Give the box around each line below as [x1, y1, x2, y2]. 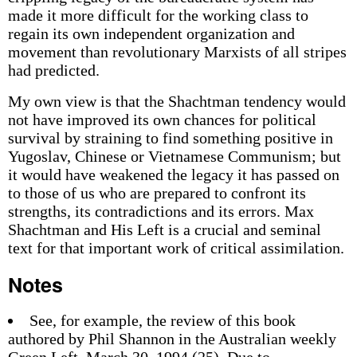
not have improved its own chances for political [7, 111, 316, 128]
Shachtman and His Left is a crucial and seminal [7, 221, 321, 238]
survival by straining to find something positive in [7, 129, 333, 147]
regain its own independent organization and [7, 25, 295, 42]
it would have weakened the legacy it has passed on [7, 166, 339, 183]
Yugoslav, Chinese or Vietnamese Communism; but [7, 147, 341, 165]
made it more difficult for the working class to [7, 6, 308, 24]
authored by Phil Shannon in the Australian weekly [7, 330, 336, 347]
